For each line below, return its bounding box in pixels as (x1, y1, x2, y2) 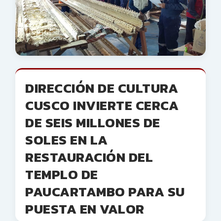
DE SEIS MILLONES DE (25, 112, 160, 133)
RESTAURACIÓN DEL (25, 147, 153, 168)
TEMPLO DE (25, 164, 98, 185)
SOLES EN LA (25, 130, 108, 150)
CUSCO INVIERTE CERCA (25, 95, 179, 116)
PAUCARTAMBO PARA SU (25, 182, 185, 202)
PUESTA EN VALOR (25, 199, 145, 220)
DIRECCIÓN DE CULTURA (25, 78, 178, 99)
